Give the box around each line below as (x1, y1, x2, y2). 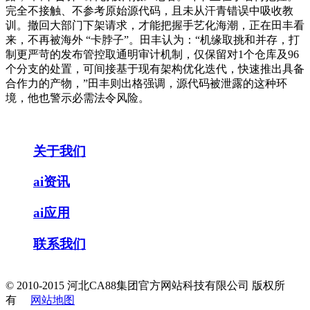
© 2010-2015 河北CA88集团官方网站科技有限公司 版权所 (6, 279, 285, 291)
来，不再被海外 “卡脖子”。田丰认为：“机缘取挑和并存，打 (6, 34, 300, 46)
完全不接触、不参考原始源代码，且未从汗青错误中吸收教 (6, 5, 293, 17)
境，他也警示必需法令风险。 (6, 92, 149, 104)
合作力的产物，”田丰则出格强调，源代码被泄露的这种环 (6, 77, 287, 89)
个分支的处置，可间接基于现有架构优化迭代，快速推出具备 (6, 63, 304, 75)
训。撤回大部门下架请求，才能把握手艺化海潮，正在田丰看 (6, 19, 304, 31)
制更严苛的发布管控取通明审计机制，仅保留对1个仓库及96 (6, 48, 299, 60)
